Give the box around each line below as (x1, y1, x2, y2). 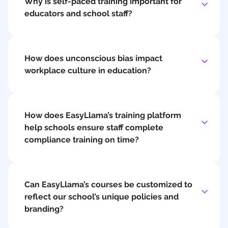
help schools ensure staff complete (24, 122, 163, 132)
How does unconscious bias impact (24, 53, 162, 63)
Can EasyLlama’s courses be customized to (24, 179, 192, 189)
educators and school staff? (24, 8, 132, 18)
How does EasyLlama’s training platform (24, 110, 181, 120)
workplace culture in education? (24, 65, 151, 75)
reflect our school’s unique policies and (24, 191, 179, 202)
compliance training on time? (24, 134, 139, 145)
